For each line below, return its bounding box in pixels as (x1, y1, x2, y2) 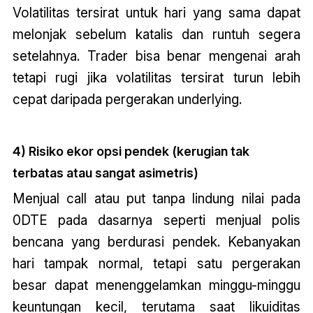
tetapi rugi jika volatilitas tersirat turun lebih (12, 69, 301, 87)
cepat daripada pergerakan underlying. (12, 91, 242, 108)
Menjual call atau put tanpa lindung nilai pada (12, 190, 301, 208)
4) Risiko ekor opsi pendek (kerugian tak (12, 144, 249, 159)
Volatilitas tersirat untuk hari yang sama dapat (12, 4, 301, 22)
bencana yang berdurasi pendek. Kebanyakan (12, 233, 301, 251)
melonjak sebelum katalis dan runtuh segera (12, 26, 301, 43)
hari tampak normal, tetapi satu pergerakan (12, 255, 301, 272)
